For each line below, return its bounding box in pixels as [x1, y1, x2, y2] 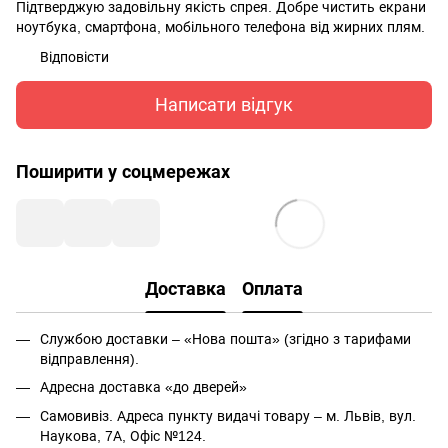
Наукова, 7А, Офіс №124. [40, 427, 206, 444]
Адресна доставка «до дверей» [40, 379, 247, 396]
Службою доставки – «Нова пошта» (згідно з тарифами [40, 331, 411, 347]
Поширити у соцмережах [16, 162, 230, 182]
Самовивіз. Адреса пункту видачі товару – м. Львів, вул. [40, 407, 416, 424]
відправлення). [40, 351, 139, 367]
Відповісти [40, 49, 109, 65]
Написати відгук [155, 94, 293, 115]
